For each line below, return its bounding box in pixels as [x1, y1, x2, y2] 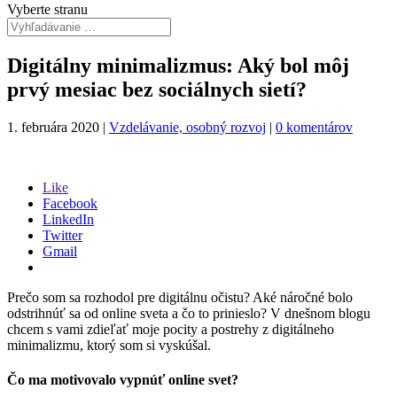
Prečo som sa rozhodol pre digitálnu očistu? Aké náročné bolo [7, 289, 353, 305]
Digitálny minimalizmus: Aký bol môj [7, 53, 349, 77]
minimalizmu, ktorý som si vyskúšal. [7, 337, 211, 353]
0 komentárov [276, 119, 353, 135]
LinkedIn [43, 211, 94, 227]
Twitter [43, 227, 82, 243]
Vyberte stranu [7, 2, 88, 17]
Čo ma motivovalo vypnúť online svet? [7, 372, 242, 388]
